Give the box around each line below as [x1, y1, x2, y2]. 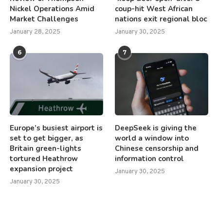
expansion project [10, 163, 73, 174]
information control [115, 153, 184, 163]
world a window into [115, 133, 189, 143]
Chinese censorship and [115, 143, 199, 153]
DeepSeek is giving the [115, 123, 197, 133]
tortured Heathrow [10, 153, 78, 163]
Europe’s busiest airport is [10, 123, 103, 133]
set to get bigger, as [10, 133, 83, 143]
